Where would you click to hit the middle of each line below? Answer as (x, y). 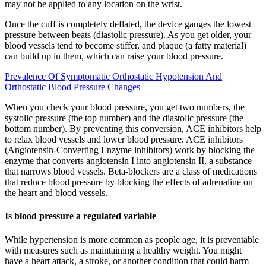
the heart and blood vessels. (56, 193)
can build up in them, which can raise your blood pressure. (114, 56)
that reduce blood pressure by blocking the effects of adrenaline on (129, 182)
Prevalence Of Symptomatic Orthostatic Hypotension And (113, 77)
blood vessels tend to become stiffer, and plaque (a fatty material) (126, 46)
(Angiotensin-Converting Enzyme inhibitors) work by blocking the (130, 150)
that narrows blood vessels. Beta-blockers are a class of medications (131, 172)
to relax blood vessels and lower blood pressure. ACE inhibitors (124, 140)
